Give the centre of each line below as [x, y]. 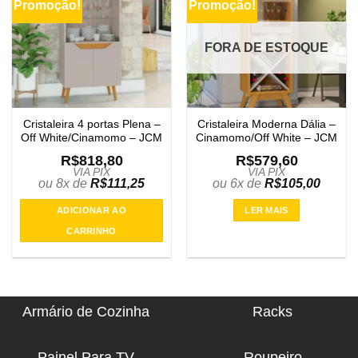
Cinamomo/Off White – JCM [267, 137]
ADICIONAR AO [91, 210]
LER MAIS [267, 210]
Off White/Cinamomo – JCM [91, 137]
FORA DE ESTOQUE [267, 48]
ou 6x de [239, 183]
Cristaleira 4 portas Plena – [91, 124]
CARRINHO [91, 231]
